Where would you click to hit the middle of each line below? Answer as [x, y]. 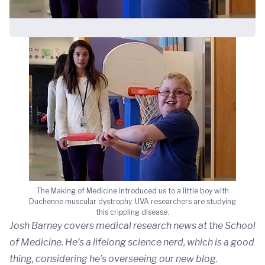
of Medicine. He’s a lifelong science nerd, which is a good [132, 242]
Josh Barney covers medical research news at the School [132, 226]
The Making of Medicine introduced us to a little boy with [132, 191]
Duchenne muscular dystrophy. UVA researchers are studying [132, 201]
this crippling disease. [132, 212]
